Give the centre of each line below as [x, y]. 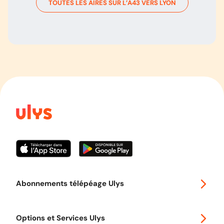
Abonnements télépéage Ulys [70, 183]
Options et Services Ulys [60, 218]
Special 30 [32, 207]
